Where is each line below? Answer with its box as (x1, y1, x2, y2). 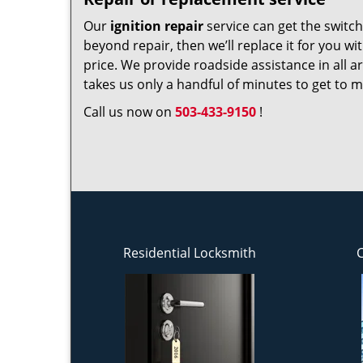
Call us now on (83, 103, 175, 121)
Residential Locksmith (123, 244, 256, 262)
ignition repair (110, 17, 203, 35)
